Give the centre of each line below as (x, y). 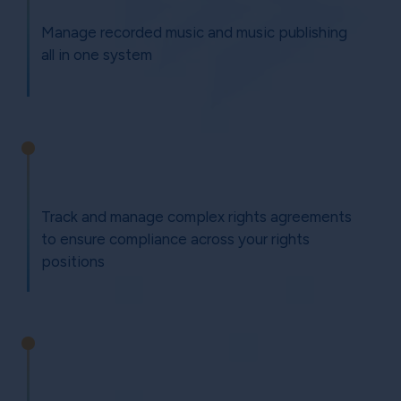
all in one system (97, 55)
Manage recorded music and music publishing (194, 33)
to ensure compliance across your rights (175, 239)
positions (73, 261)
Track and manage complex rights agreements (196, 216)
